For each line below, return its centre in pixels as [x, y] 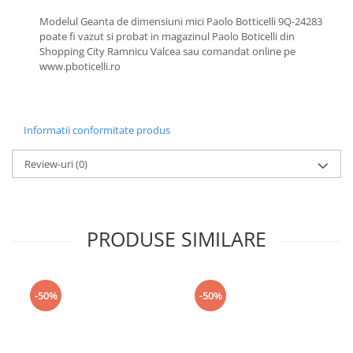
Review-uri [50, 164]
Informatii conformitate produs [97, 130]
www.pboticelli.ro [80, 67]
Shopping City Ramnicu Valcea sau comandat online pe [167, 52]
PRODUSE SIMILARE [176, 239]
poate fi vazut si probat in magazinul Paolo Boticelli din [167, 37]
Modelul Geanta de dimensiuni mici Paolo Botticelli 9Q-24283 [181, 22]
